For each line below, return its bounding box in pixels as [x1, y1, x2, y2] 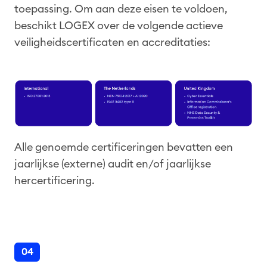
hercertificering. [14, 175, 95, 186]
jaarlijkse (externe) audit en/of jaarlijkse [14, 158, 211, 169]
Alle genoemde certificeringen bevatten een [14, 141, 233, 153]
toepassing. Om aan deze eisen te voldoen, [14, 4, 228, 15]
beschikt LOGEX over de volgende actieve [14, 20, 223, 32]
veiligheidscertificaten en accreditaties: [14, 37, 210, 48]
